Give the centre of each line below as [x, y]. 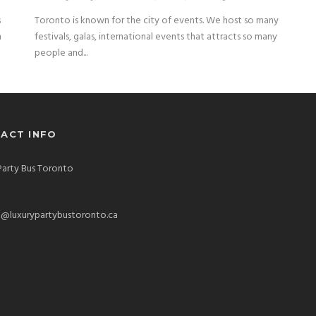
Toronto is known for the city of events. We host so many [157, 21]
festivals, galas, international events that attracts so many [156, 37]
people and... [61, 53]
